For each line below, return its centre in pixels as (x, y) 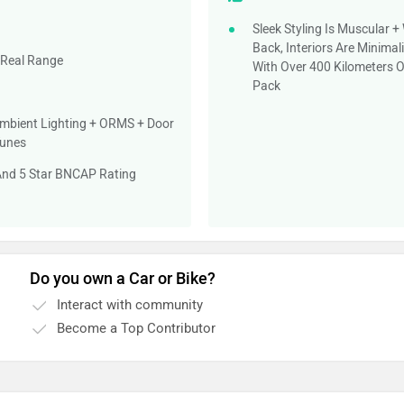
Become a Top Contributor (137, 328)
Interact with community (130, 305)
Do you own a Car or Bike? (123, 279)
